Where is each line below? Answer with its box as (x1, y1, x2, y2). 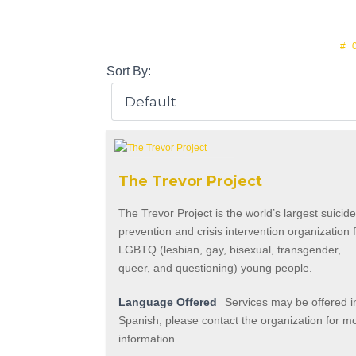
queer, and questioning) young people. (118, 261, 313, 275)
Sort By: (106, 64, 152, 79)
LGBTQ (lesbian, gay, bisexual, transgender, (118, 243, 342, 257)
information (118, 332, 176, 346)
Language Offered (118, 296, 218, 309)
